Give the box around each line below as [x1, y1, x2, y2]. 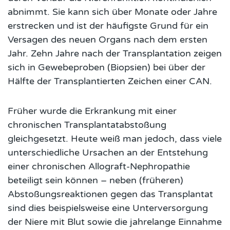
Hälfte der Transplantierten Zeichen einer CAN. [8, 75, 212, 87]
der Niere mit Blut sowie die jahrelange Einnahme [8, 216, 222, 227]
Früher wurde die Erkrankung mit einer [8, 105, 177, 117]
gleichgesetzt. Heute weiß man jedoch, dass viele [8, 132, 222, 144]
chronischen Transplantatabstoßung [8, 119, 166, 130]
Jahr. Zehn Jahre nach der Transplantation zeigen [8, 47, 222, 59]
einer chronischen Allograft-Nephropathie [8, 160, 190, 172]
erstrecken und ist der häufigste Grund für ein [8, 20, 208, 31]
